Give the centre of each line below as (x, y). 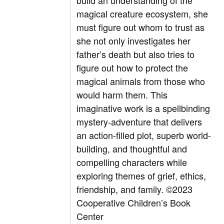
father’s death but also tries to (136, 54)
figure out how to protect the (132, 68)
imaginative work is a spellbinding (143, 108)
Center (90, 216)
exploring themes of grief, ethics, (141, 176)
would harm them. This (122, 95)
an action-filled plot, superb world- (144, 135)
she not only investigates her (134, 41)
